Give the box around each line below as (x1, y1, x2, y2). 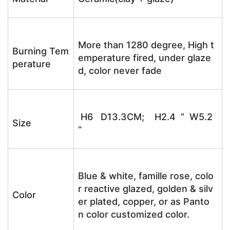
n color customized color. (78, 209, 189, 220)
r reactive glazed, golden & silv (78, 183, 213, 194)
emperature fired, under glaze (78, 52, 211, 63)
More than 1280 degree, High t (78, 40, 214, 50)
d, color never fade (78, 65, 162, 76)
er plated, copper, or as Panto (78, 196, 209, 207)
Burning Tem (12, 46, 69, 56)
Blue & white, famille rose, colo (78, 170, 214, 181)
